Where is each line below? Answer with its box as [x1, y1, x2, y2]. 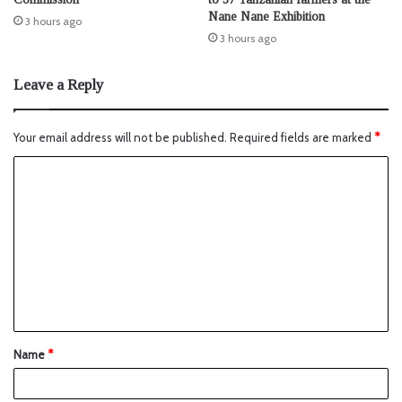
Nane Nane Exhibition [208, 10, 325, 24]
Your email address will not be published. [13, 130, 227, 145]
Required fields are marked [230, 130, 374, 145]
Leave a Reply [13, 76, 104, 94]
